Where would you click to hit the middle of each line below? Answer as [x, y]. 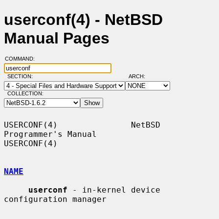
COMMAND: [22, 59]
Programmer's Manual [50, 134]
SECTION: [22, 77]
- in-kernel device [114, 190]
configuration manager [55, 199]
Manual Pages [57, 38]
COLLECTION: [25, 94]
